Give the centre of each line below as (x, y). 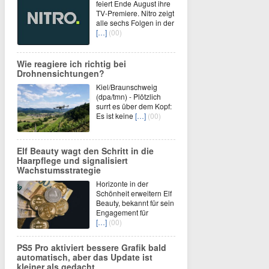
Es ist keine (116, 116)
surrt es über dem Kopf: (134, 106)
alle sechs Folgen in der (135, 23)
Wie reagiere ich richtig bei (71, 64)
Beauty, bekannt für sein (135, 203)
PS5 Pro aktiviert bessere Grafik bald (92, 247)
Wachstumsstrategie (59, 170)
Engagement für (122, 212)
